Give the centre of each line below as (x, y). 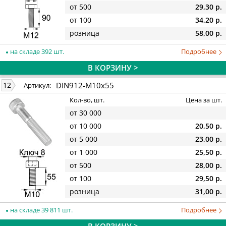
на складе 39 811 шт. (41, 210)
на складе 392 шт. (36, 51)
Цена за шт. (204, 100)
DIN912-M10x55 (85, 85)
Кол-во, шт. (87, 100)
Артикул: (37, 86)
